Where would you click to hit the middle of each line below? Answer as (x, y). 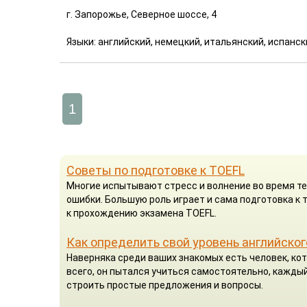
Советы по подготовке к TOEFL (156, 170)
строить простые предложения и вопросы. (165, 285)
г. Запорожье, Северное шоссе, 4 (142, 14)
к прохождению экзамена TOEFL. (142, 213)
